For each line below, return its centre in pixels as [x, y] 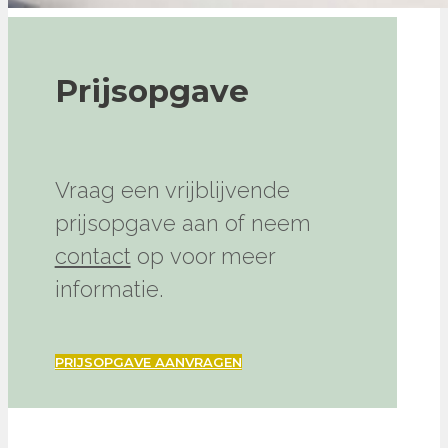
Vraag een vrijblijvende [172, 189]
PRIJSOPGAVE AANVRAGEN [148, 361]
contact [92, 255]
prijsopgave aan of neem [182, 222]
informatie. [108, 288]
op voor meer [202, 255]
